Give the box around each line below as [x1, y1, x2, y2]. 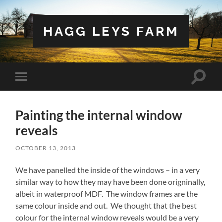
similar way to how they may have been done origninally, [15, 176, 206, 186]
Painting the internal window [15, 107, 183, 123]
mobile [23, 87, 47, 97]
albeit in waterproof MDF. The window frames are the [15, 188, 198, 198]
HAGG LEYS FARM [43, 23, 179, 39]
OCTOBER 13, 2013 [15, 144, 76, 152]
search [198, 83, 221, 93]
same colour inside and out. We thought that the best [15, 200, 197, 210]
